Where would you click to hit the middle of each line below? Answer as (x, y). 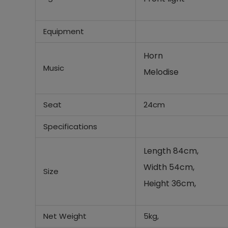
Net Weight (65, 216)
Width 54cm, (169, 167)
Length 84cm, (171, 151)
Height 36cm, (169, 183)
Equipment (63, 31)
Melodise (161, 72)
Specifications (70, 126)
